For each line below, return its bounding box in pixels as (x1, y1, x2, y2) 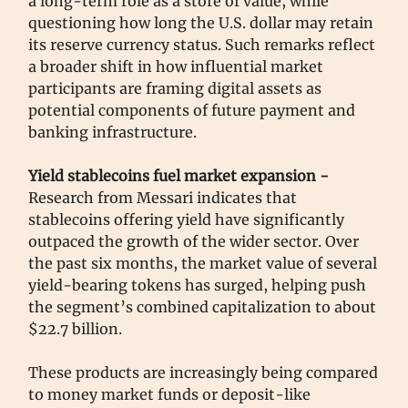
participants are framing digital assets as (28, 79, 321, 98)
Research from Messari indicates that (28, 189, 297, 208)
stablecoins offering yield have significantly (28, 210, 344, 229)
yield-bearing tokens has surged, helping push (28, 276, 366, 295)
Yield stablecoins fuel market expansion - (28, 167, 329, 186)
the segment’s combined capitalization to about (28, 298, 376, 317)
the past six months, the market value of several (28, 254, 377, 273)
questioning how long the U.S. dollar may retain (28, 14, 373, 33)
